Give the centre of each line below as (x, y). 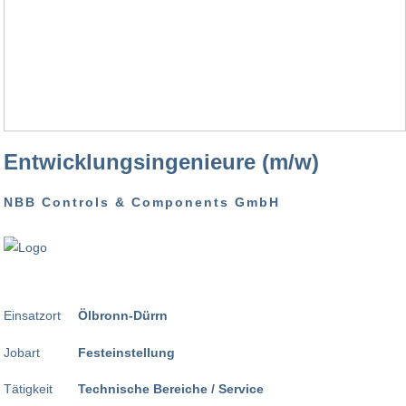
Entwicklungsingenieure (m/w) (161, 162)
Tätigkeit (28, 389)
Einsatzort (32, 316)
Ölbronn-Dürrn (123, 316)
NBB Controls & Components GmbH (142, 203)
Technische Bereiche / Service (171, 389)
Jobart (22, 352)
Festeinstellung (126, 352)
